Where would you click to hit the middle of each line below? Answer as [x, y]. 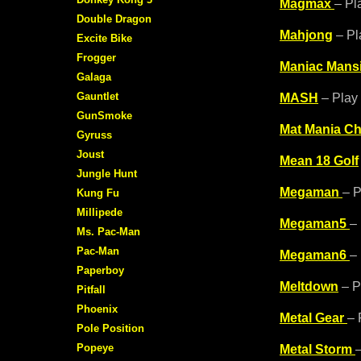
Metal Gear [312, 318]
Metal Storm [316, 349]
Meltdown [309, 286]
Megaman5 [313, 224]
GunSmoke [104, 115]
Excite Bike [104, 38]
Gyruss [94, 135]
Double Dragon [114, 19]
